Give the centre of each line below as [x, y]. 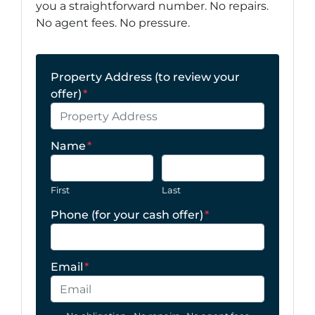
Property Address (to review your [145, 77]
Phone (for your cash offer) [127, 215]
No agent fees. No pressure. [113, 23]
